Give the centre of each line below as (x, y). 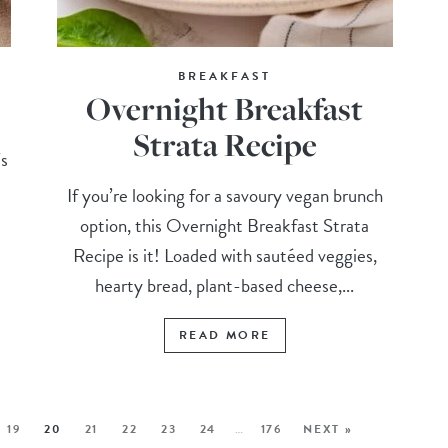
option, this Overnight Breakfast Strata (225, 226)
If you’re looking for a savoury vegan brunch (224, 196)
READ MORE (224, 335)
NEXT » (328, 429)
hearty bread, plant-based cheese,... (225, 286)
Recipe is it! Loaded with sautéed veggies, (224, 256)
